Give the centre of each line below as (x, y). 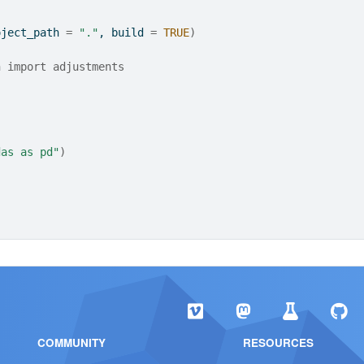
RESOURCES (279, 342)
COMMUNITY (71, 342)
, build (125, 32)
